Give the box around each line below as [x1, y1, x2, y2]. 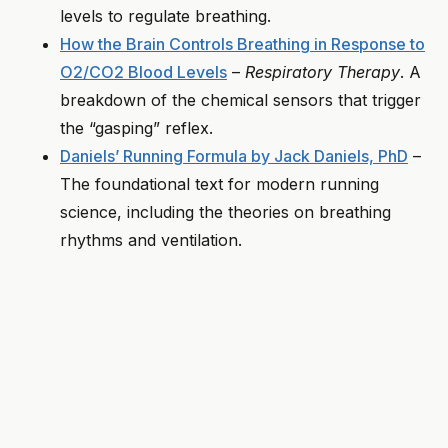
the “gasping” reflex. [60, 118, 213, 139]
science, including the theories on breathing [60, 202, 391, 223]
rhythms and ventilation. [60, 230, 242, 251]
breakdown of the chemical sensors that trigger [60, 90, 421, 111]
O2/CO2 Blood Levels [60, 62, 227, 83]
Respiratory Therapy [245, 62, 400, 83]
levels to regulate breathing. [60, 6, 271, 27]
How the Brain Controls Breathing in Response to [60, 34, 425, 55]
